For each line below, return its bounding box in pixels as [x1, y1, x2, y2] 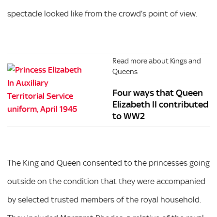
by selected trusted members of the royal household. [7, 195, 201, 204]
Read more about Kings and [112, 57, 201, 65]
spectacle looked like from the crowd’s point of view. [7, 9, 197, 18]
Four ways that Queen [112, 87, 203, 98]
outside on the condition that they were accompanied [7, 176, 205, 186]
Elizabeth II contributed [112, 99, 209, 110]
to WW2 [112, 110, 145, 122]
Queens [112, 67, 138, 76]
